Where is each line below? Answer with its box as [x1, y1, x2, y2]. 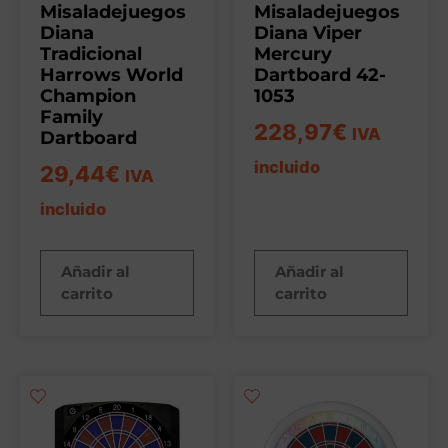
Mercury [254, 42, 332, 65]
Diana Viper [254, 21, 362, 44]
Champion [40, 84, 136, 107]
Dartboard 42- [254, 63, 386, 86]
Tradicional [40, 42, 142, 65]
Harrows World [40, 63, 183, 86]
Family [40, 105, 103, 128]
